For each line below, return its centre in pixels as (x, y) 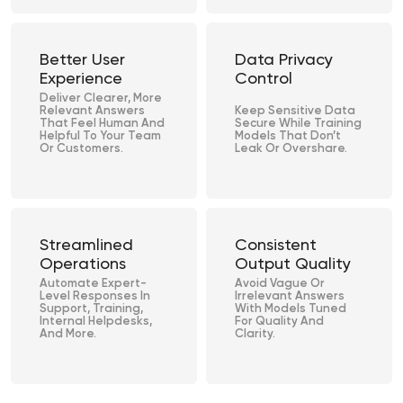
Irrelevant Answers (290, 297)
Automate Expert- (93, 284)
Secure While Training (298, 124)
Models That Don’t (288, 137)
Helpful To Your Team (100, 137)
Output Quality (293, 265)
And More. (68, 335)
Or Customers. (81, 149)
